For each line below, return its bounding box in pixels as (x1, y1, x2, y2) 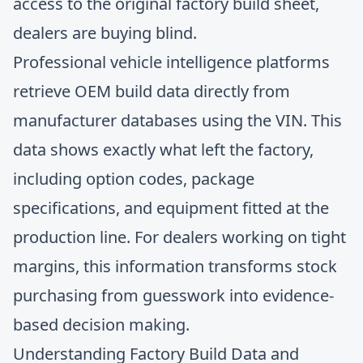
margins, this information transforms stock (13, 255, 337, 277)
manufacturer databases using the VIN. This (13, 109, 342, 131)
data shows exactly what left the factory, (13, 139, 314, 160)
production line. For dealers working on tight (13, 226, 346, 248)
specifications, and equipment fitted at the (13, 197, 329, 219)
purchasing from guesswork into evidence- (13, 284, 334, 306)
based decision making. (13, 314, 190, 335)
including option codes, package (13, 168, 254, 190)
